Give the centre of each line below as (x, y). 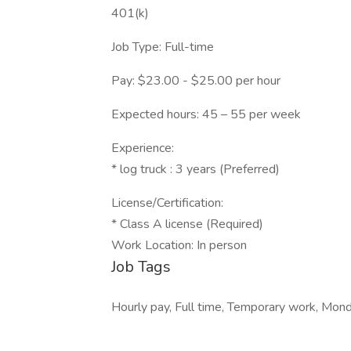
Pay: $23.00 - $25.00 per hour (196, 81)
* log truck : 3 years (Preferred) (195, 169)
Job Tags (141, 267)
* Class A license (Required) (187, 224)
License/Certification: (167, 203)
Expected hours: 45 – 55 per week (206, 114)
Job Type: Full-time (163, 47)
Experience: (143, 148)
